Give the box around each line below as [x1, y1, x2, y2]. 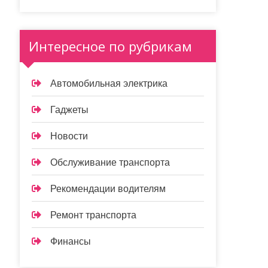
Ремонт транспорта [50, 210, 137, 220]
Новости [50, 131, 89, 141]
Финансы [50, 236, 92, 246]
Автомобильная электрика [50, 78, 168, 89]
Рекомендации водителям [50, 184, 166, 194]
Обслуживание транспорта [50, 157, 170, 167]
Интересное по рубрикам [29, 37, 193, 55]
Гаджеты [50, 105, 89, 115]
